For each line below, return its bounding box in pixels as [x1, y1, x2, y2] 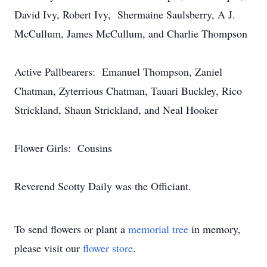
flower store [83, 241, 133, 255]
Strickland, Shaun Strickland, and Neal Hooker [14, 103, 218, 117]
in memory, [188, 222, 241, 236]
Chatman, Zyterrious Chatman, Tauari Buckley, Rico [14, 83, 242, 98]
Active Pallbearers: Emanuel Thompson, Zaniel [14, 64, 222, 79]
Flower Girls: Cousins [14, 141, 112, 155]
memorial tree [128, 222, 188, 236]
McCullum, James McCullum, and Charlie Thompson [14, 26, 247, 41]
